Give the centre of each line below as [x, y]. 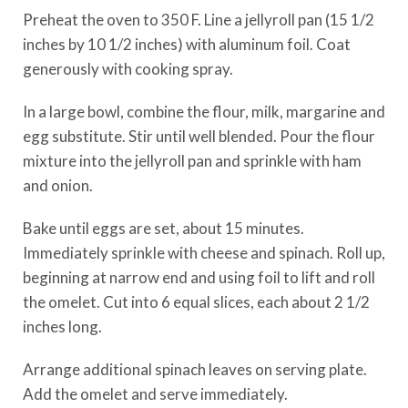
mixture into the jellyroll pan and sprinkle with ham [192, 161]
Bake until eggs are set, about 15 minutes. [163, 228]
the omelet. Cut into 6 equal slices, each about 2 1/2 [196, 302]
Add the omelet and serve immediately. [155, 394]
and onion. [58, 185]
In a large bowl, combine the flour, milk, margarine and [204, 112]
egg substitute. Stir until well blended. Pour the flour [199, 136]
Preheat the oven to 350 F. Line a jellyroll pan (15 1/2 [199, 20]
